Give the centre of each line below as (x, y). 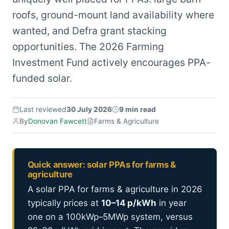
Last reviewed (43, 109)
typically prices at (64, 203)
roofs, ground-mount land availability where (113, 15)
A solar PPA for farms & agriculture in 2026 (115, 189)
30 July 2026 (89, 109)
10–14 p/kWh (129, 203)
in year (171, 203)
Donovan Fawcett (58, 121)
